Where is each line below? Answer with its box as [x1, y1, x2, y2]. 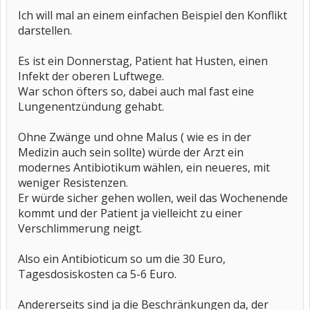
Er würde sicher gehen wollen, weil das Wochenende [18, 190, 288, 206]
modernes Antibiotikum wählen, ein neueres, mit [18, 160, 270, 175]
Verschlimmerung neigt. [18, 221, 142, 236]
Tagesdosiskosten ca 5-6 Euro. [18, 266, 176, 282]
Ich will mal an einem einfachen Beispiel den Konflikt [18, 8, 287, 23]
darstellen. [18, 23, 72, 38]
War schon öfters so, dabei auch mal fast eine [18, 84, 254, 99]
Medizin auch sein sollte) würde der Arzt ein [18, 145, 244, 160]
